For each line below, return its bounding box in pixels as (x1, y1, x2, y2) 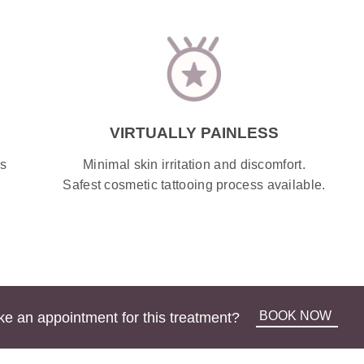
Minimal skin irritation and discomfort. (83, 157, 305, 171)
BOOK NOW (259, 309, 332, 323)
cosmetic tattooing (104, 177, 213, 192)
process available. (212, 177, 326, 192)
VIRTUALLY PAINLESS (109, 123, 279, 141)
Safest (63, 177, 105, 192)
